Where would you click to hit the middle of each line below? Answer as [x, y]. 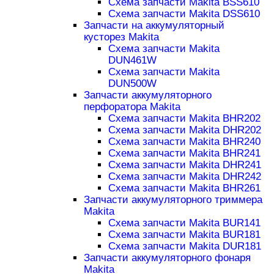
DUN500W [132, 84]
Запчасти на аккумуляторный [154, 26]
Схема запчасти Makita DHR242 [184, 177]
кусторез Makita [121, 37]
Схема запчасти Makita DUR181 [184, 246]
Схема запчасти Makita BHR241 [184, 154]
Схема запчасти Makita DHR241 [184, 165]
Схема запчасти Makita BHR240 [184, 142]
